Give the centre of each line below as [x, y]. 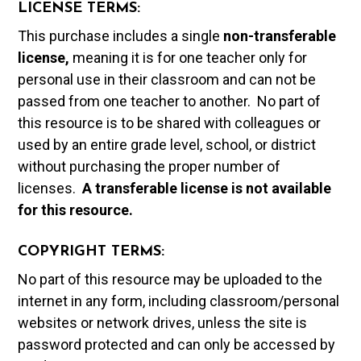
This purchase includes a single [121, 36]
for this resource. [76, 210]
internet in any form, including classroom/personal [179, 301]
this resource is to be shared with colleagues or [170, 123]
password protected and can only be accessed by [177, 345]
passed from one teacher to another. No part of [170, 102]
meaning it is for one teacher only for [189, 58]
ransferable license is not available [216, 189]
